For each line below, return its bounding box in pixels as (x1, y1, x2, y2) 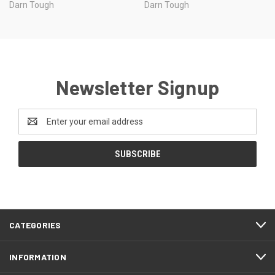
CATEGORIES (9, 220, 61, 231)
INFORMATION (9, 252, 66, 263)
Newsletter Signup (55, 76, 220, 99)
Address (18, 123, 51, 133)
